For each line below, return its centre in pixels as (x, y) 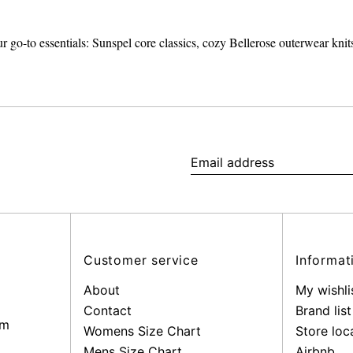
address (214, 199)
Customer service (141, 260)
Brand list (323, 310)
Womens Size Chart (142, 331)
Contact (108, 310)
